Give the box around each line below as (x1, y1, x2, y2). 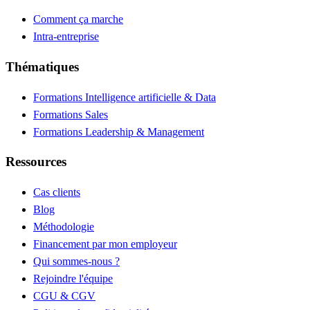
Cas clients (33, 186, 80, 199)
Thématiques (6, 60, 79, 75)
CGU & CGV (33, 290, 95, 302)
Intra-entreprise (33, 30, 99, 43)
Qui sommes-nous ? (33, 255, 120, 268)
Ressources (6, 154, 66, 170)
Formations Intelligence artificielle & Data (33, 91, 216, 103)
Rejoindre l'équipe (33, 273, 113, 285)
